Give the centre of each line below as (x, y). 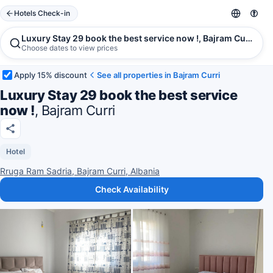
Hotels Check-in (42, 13)
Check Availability (132, 189)
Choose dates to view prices (69, 48)
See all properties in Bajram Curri (158, 75)
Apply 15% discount (51, 75)
